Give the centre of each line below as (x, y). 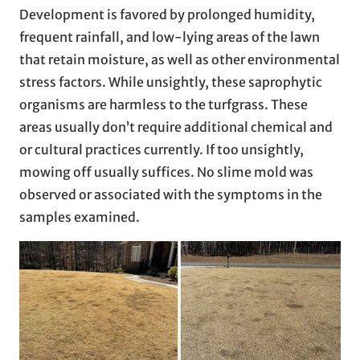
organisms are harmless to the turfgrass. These (164, 105)
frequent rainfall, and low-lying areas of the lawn (170, 37)
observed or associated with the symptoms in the (171, 195)
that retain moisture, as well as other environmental (180, 60)
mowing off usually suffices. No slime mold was (166, 172)
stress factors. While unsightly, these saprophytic (171, 82)
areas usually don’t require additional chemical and (176, 127)
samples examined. (80, 217)
